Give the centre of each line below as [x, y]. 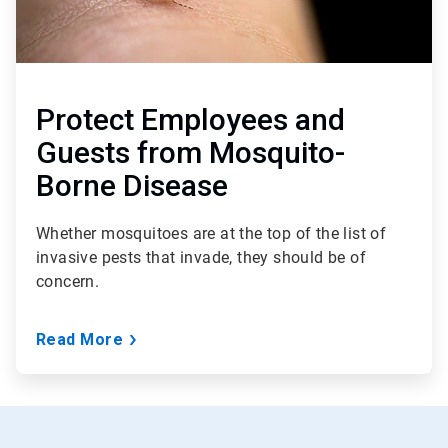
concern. [68, 282]
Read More [80, 340]
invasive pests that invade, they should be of [201, 258]
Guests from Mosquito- [190, 153]
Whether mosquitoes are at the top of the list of [211, 234]
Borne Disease [132, 186]
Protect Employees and [190, 120]
